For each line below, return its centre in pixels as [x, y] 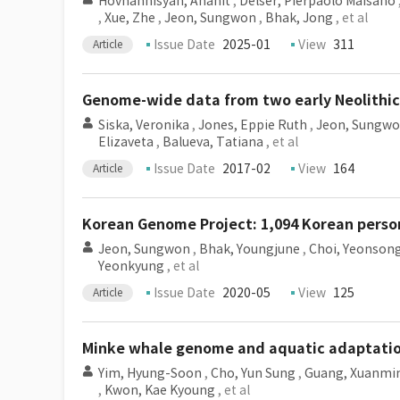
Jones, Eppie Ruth [253, 125]
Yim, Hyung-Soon [150, 373]
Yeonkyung [131, 266]
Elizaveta [126, 142]
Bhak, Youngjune [250, 249]
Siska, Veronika [144, 125]
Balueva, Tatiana [213, 142]
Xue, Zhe [130, 18]
